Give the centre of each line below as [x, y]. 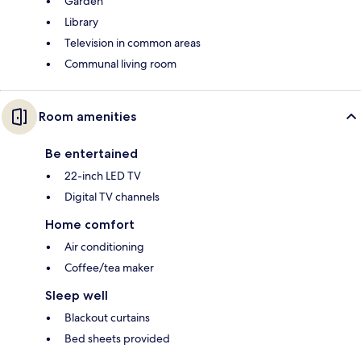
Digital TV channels [112, 197]
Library [81, 22]
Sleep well [77, 296]
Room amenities [87, 117]
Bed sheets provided [117, 339]
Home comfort [90, 225]
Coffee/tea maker [109, 268]
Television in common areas [133, 43]
